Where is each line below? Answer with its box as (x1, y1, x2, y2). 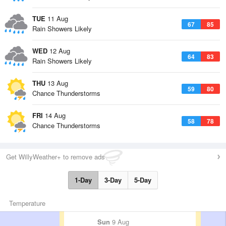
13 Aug (45, 78, 68, 88)
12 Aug (47, 46, 70, 55)
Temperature (9, 198, 45, 208)
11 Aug (45, 14, 68, 23)
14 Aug (43, 110, 66, 120)
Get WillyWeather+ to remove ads (6, 152, 105, 161)
